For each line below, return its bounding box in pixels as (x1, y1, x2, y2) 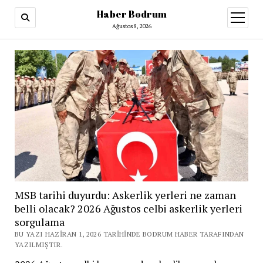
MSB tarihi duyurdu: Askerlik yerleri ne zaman (14, 187, 236, 202)
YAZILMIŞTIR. (14, 240, 63, 249)
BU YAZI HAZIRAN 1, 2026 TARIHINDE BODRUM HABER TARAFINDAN (14, 229, 244, 238)
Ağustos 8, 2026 (112, 22, 151, 30)
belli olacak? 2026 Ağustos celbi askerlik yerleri (14, 201, 242, 215)
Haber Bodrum (96, 8, 167, 21)
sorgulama (14, 214, 65, 229)
